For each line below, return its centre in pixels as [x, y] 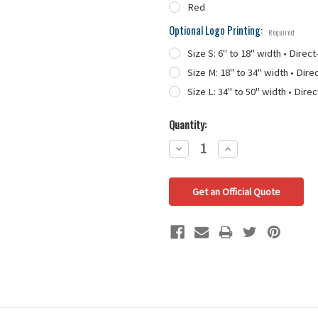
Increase [240, 148]
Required [281, 32]
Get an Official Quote [236, 191]
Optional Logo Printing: [217, 30]
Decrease [193, 148]
